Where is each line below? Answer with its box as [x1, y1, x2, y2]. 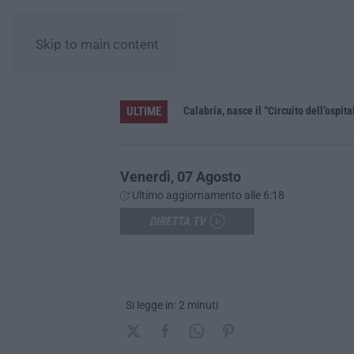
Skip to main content [36, 37, 159, 52]
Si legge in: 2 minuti [126, 298, 218, 311]
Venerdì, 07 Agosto [120, 168, 241, 185]
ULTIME [126, 104, 161, 119]
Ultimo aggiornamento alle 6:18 [130, 188, 284, 201]
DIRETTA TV [149, 213, 205, 228]
